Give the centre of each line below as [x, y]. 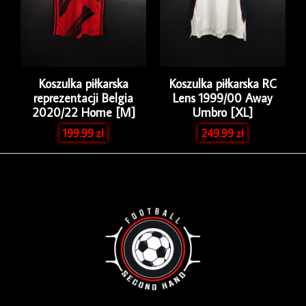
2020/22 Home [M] [83, 113]
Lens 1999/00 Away [223, 98]
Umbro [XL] [223, 113]
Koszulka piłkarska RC [223, 84]
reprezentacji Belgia [83, 98]
